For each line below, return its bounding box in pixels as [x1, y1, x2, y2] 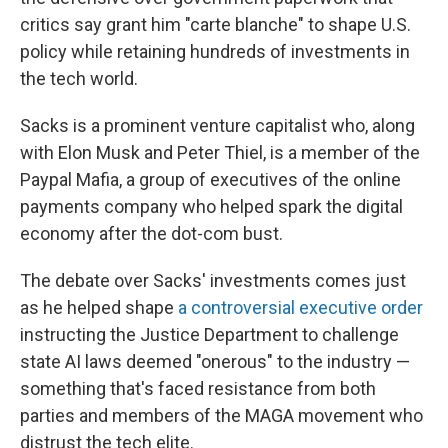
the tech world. [20, 68, 138, 89]
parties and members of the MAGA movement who [20, 405, 423, 426]
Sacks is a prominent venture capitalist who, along [20, 115, 415, 136]
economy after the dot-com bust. [20, 223, 283, 244]
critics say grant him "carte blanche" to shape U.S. [20, 14, 411, 35]
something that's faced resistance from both [20, 378, 376, 399]
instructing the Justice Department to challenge [20, 324, 399, 345]
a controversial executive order [178, 297, 423, 318]
